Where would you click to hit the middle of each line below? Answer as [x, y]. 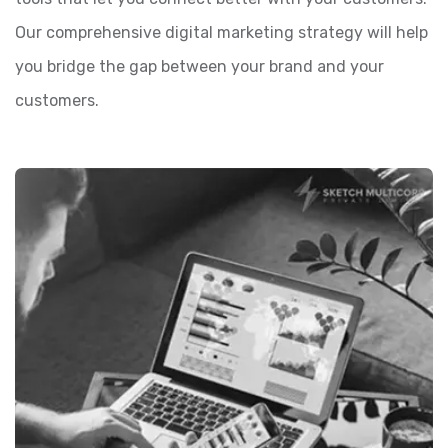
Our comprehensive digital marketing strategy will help [221, 33]
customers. [57, 101]
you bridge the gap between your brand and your [199, 67]
